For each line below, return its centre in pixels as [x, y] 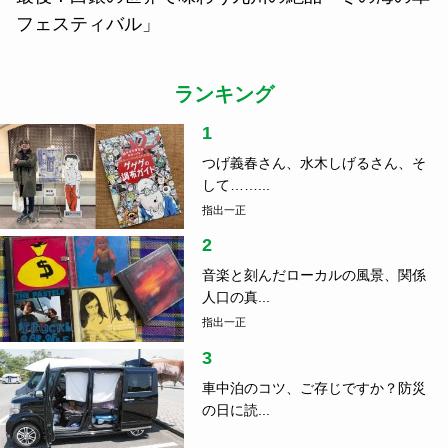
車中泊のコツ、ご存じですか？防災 [313, 387]
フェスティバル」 [88, 23]
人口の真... [235, 297]
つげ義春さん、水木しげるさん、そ [313, 162]
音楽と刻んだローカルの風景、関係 [313, 275]
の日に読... [235, 409]
